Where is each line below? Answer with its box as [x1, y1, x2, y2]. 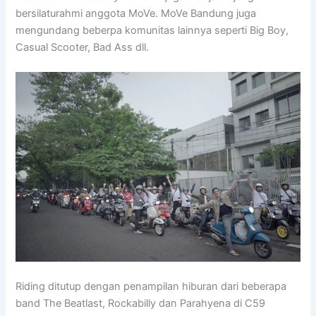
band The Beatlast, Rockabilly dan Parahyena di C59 [16, 297, 266, 310]
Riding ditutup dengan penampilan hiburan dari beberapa [16, 280, 287, 293]
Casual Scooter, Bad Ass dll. [16, 40, 150, 54]
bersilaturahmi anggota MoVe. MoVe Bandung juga [16, 6, 257, 20]
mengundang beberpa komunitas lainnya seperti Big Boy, [16, 23, 289, 37]
